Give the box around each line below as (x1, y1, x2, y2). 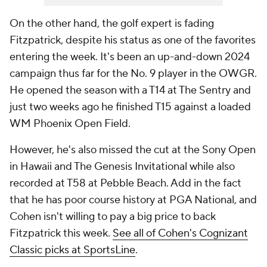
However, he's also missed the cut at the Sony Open (10, 143, 256, 157)
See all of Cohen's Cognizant (113, 226, 248, 240)
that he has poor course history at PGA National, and (10, 193, 257, 207)
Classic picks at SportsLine (10, 243, 135, 257)
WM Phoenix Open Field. (10, 117, 131, 131)
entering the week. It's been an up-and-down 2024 (10, 50, 250, 64)
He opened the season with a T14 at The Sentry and (10, 83, 251, 97)
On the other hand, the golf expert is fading (10, 17, 214, 30)
